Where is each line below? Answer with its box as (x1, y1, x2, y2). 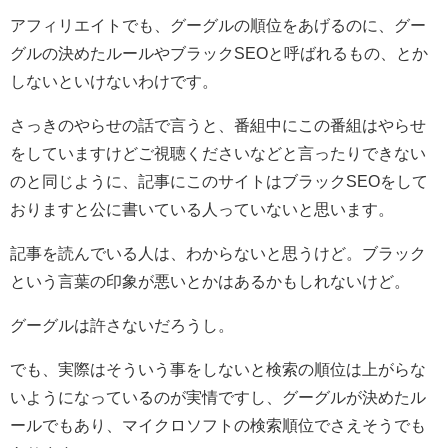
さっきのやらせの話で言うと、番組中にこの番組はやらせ (10, 116, 426, 133)
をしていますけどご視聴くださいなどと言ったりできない (10, 144, 426, 161)
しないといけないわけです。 (10, 72, 218, 89)
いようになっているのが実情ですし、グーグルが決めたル (10, 388, 426, 405)
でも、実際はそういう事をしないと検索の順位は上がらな (10, 360, 426, 377)
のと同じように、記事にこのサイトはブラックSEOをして (10, 172, 428, 189)
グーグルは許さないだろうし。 (10, 316, 234, 333)
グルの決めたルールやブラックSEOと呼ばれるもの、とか (10, 44, 428, 61)
